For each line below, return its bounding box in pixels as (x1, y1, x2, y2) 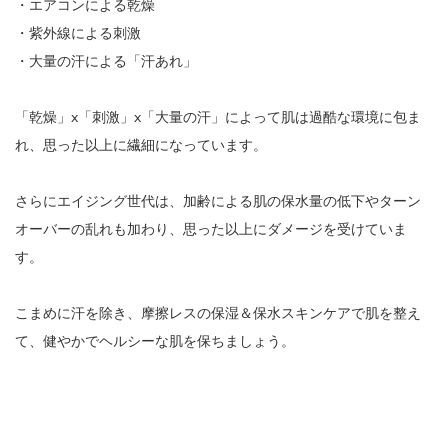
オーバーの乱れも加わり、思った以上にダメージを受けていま (15, 220, 407, 240)
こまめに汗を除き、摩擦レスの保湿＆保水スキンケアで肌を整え (15, 304, 421, 324)
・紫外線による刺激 (15, 24, 141, 44)
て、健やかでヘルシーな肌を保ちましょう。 (15, 332, 295, 352)
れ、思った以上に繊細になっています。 (15, 136, 267, 156)
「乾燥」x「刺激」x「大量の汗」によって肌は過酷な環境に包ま (15, 108, 421, 128)
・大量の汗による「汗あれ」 (15, 52, 197, 72)
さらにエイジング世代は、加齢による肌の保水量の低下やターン (15, 192, 421, 212)
